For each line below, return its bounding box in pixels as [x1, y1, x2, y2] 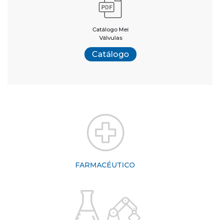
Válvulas [99, 34, 122, 42]
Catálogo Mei [92, 26, 129, 33]
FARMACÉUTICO [75, 161, 136, 170]
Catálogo [92, 50, 129, 59]
